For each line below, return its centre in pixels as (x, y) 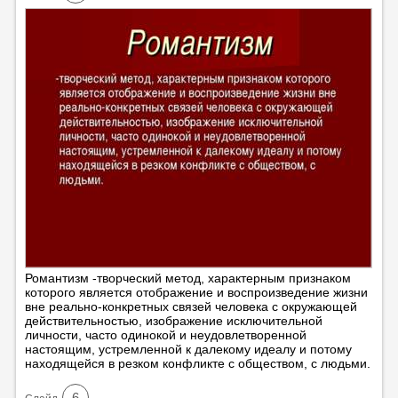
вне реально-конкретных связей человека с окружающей (191, 306)
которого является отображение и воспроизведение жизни (196, 292)
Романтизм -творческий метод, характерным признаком (187, 278)
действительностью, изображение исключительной (173, 320)
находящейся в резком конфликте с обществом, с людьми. (197, 363)
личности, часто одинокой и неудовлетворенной (165, 334)
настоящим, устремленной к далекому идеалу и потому (188, 349)
